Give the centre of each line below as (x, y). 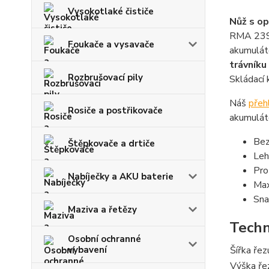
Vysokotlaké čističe (111, 11)
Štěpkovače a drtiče (111, 144)
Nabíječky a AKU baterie (121, 177)
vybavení (87, 250)
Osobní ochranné (104, 239)
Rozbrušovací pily (105, 77)
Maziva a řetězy (102, 210)
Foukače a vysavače (111, 44)
